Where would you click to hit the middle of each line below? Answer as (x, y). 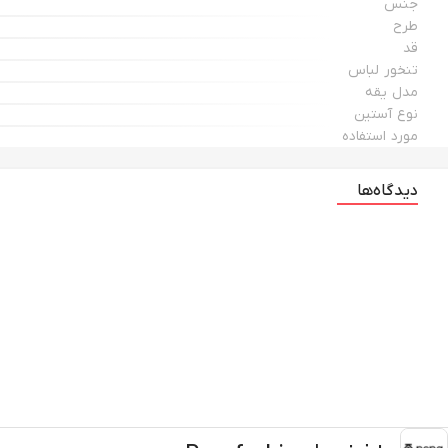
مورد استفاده (379, 136)
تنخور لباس (383, 70)
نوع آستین (386, 114)
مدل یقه (391, 92)
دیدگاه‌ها (387, 191)
